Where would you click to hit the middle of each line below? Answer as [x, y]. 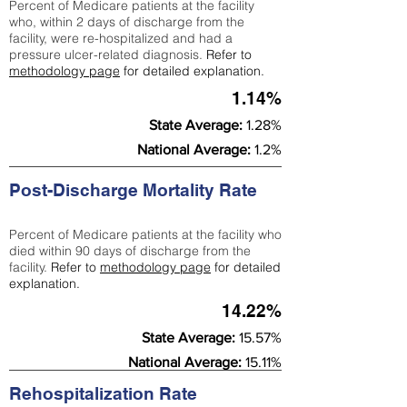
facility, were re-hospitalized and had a [121, 38]
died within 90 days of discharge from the [130, 251]
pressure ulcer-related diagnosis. [108, 55]
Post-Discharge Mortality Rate [135, 190]
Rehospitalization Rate [105, 393]
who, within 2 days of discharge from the [127, 22]
